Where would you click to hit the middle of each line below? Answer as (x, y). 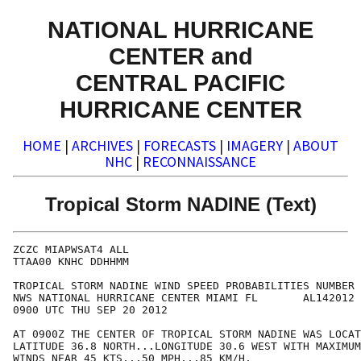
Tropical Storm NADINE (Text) (180, 204)
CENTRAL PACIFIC (180, 82)
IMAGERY (255, 146)
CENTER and (180, 56)
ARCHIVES (102, 146)
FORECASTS (180, 146)
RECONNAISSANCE (199, 162)
